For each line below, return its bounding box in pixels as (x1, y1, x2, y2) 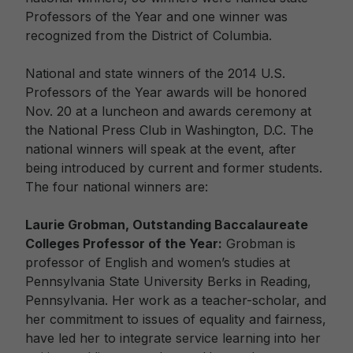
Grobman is (222, 236, 295, 251)
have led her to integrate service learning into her (25, 330, 321, 346)
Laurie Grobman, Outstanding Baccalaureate (25, 217, 308, 232)
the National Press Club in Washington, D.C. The (25, 122, 314, 138)
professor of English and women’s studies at (25, 255, 290, 270)
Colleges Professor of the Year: (25, 236, 222, 251)
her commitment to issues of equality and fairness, (25, 311, 326, 327)
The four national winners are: (25, 179, 208, 195)
